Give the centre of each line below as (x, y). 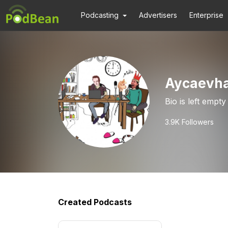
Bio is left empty (195, 101)
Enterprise (207, 15)
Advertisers (158, 15)
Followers (197, 122)
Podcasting (100, 15)
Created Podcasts (95, 202)
